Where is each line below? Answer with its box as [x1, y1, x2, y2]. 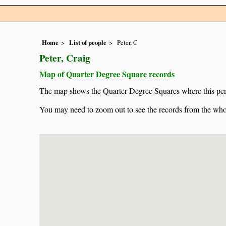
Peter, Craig [39, 51, 90, 66]
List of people [69, 38, 106, 47]
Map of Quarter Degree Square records [39, 68, 175, 80]
